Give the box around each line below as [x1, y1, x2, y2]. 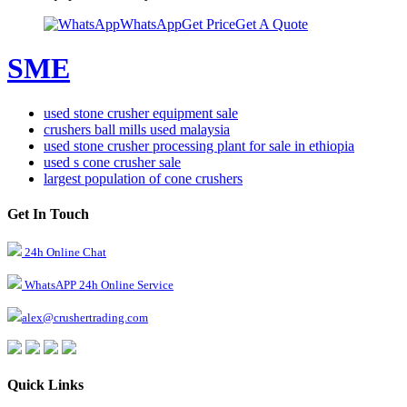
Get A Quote [235, 15, 308, 32]
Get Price [182, 15, 235, 32]
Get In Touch [7, 205, 89, 222]
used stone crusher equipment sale [44, 104, 238, 121]
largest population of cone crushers [44, 170, 243, 186]
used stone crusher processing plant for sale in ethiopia [44, 137, 354, 154]
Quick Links [7, 377, 84, 393]
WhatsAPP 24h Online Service [22, 278, 174, 293]
